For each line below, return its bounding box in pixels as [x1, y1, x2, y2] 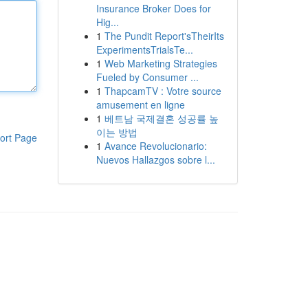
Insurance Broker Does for [96, 1, 211, 15]
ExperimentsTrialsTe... [96, 43, 193, 56]
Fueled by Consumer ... [96, 70, 199, 84]
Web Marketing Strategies [104, 56, 217, 70]
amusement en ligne [96, 98, 185, 111]
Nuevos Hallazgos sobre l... [96, 153, 215, 166]
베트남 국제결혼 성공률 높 [104, 111, 219, 125]
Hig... [96, 15, 119, 29]
